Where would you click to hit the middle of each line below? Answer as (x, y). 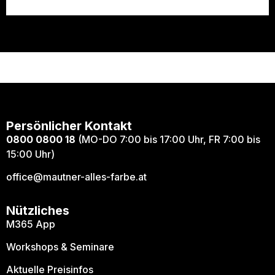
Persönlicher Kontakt (69, 126)
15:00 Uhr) (30, 154)
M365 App (31, 224)
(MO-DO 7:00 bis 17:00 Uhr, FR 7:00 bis (168, 139)
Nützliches (38, 210)
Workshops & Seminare (60, 246)
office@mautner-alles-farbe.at (76, 176)
